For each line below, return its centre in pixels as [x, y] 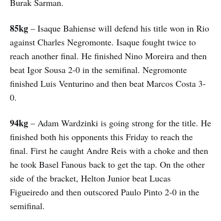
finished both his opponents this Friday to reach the [101, 136]
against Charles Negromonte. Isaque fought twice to [103, 42]
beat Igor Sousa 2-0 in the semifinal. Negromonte [98, 69]
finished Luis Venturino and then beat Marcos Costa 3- [108, 83]
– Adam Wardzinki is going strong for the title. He [120, 123]
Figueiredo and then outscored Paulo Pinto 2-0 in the [105, 192]
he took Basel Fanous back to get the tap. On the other [107, 164]
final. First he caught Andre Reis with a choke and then [109, 150]
